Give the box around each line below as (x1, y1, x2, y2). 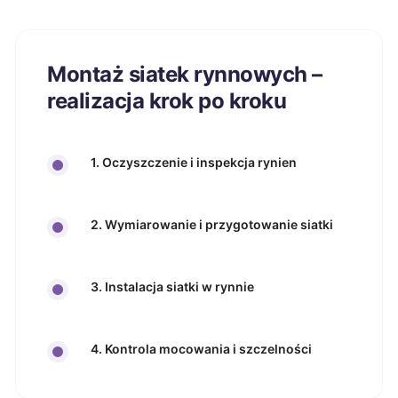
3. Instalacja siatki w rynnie (91, 279, 254, 294)
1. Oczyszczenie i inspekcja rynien (91, 155, 297, 170)
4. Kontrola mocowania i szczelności (91, 341, 312, 356)
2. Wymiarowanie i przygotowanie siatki (91, 217, 333, 232)
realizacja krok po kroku (47, 88, 287, 114)
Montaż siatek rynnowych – (47, 61, 322, 87)
